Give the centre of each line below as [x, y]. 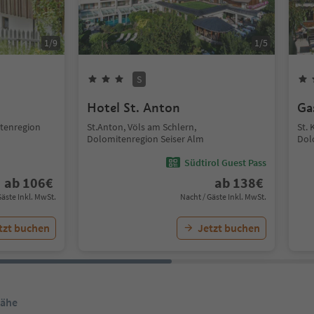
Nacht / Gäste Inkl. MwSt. [223, 197]
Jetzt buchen [229, 228]
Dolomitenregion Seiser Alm [145, 139]
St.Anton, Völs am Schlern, [142, 127]
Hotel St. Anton [134, 108]
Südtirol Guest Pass [225, 162]
